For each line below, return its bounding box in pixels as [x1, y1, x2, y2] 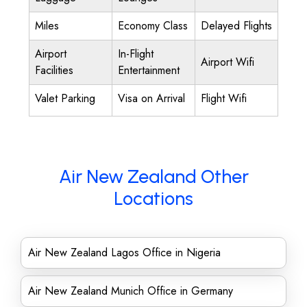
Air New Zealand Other [58, 165, 249, 188]
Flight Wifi [201, 90, 247, 106]
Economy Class [118, 18, 188, 34]
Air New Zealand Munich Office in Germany [28, 283, 233, 299]
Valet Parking [35, 90, 95, 106]
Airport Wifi [201, 54, 254, 70]
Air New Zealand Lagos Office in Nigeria [28, 245, 221, 260]
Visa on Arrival [118, 90, 185, 106]
